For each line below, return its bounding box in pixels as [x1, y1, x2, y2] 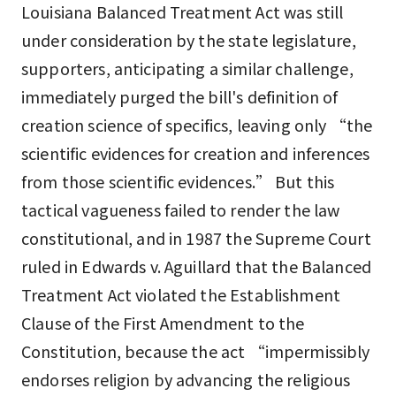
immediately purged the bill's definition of [21, 84, 339, 108]
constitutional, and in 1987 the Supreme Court [21, 225, 371, 249]
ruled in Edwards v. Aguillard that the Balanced [21, 254, 372, 278]
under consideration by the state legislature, [21, 27, 356, 51]
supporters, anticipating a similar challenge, [21, 56, 354, 80]
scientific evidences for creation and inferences [21, 141, 370, 164]
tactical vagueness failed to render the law [21, 197, 340, 221]
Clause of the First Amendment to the [21, 310, 305, 334]
